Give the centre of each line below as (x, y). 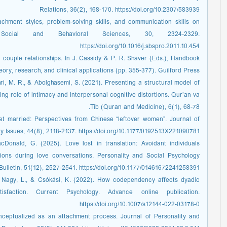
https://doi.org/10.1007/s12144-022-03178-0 (140, 205)
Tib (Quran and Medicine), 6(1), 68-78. (145, 108)
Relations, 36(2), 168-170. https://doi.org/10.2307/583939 (120, 10)
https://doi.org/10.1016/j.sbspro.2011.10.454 (140, 47)
